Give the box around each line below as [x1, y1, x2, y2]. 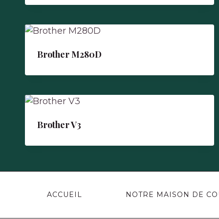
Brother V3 [37, 119, 81, 131]
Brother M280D [37, 48, 102, 60]
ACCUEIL [46, 190, 82, 199]
